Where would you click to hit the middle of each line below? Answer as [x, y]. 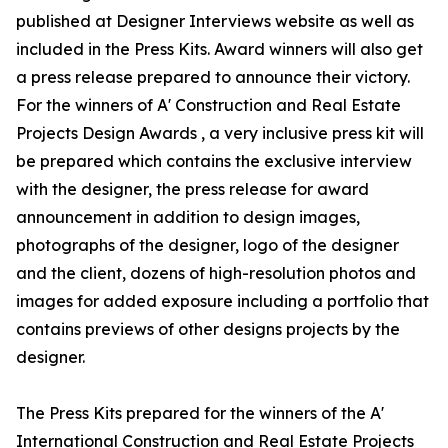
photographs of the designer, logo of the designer [207, 245]
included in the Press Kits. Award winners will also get [219, 49]
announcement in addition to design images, [188, 217]
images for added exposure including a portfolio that [222, 301]
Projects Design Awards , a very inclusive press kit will [220, 133]
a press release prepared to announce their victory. [213, 77]
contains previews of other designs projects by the [208, 329]
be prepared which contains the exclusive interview [214, 161]
